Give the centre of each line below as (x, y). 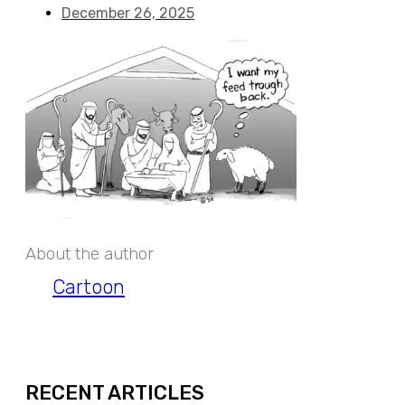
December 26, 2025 (128, 13)
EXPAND (202, 338)
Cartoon (89, 287)
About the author (89, 254)
